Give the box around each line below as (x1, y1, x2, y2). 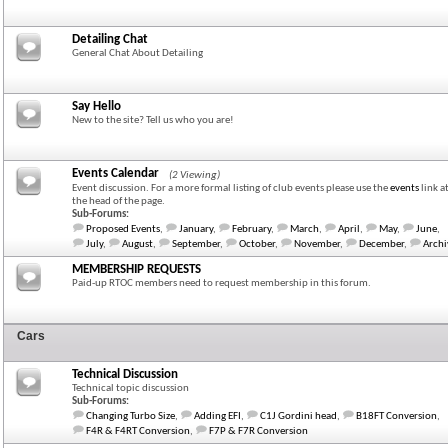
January (179, 224, 213, 235)
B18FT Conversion (356, 411, 437, 422)
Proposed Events (86, 224, 160, 235)
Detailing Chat (72, 33, 148, 46)
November (294, 239, 340, 250)
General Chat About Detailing (72, 48, 203, 59)
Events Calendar (72, 167, 159, 180)
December (359, 239, 404, 250)
